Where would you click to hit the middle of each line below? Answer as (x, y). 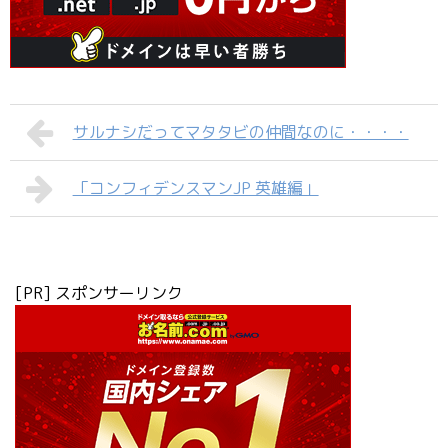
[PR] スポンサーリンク (99, 293)
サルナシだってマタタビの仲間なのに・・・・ (240, 132)
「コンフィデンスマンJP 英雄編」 (195, 188)
